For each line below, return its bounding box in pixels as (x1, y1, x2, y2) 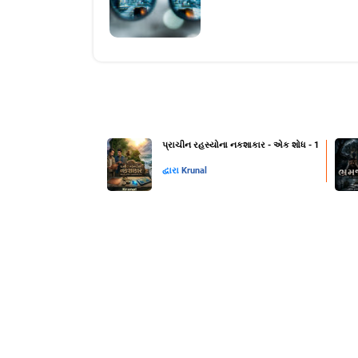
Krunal (181, 165, 207, 177)
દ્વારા (161, 165, 181, 177)
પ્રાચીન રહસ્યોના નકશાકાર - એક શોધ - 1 (161, 140, 319, 151)
